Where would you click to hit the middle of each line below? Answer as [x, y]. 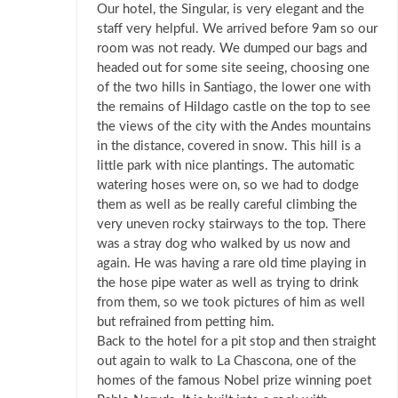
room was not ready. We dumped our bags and [232, 49]
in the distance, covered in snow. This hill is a [229, 147]
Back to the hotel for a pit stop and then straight [236, 342]
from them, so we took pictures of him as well [231, 303]
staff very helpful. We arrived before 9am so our [237, 29]
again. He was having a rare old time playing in [231, 264]
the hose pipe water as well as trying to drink [228, 283]
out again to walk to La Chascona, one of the [227, 362]
